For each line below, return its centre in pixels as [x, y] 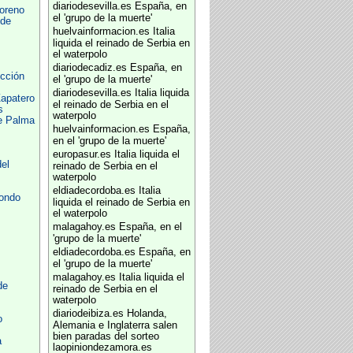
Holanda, [147, 314]
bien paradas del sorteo [106, 336]
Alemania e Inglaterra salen [115, 325]
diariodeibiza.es [88, 314]
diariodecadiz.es [89, 68]
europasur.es [82, 154]
